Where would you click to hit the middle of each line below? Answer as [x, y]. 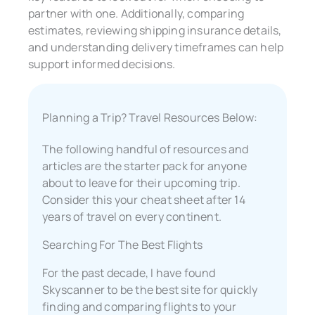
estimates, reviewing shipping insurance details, [155, 30]
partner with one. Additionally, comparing [136, 13]
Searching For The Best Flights [122, 244]
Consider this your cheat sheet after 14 [144, 199]
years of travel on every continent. [132, 216]
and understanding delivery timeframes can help [156, 47]
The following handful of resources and [146, 149]
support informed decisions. [102, 64]
